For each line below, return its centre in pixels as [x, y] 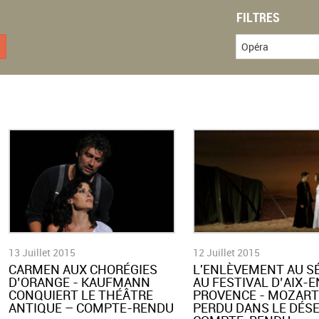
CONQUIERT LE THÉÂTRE [81, 294]
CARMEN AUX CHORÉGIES [83, 269]
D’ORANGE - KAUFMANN [80, 282]
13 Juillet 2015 [42, 252]
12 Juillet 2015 [226, 252]
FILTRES [258, 17]
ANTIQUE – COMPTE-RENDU [91, 307]
